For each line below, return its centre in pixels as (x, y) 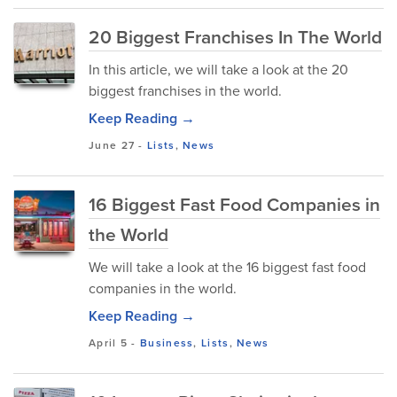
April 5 (109, 343)
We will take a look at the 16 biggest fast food (227, 267)
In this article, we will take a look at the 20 (218, 70)
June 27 (112, 145)
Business (167, 343)
